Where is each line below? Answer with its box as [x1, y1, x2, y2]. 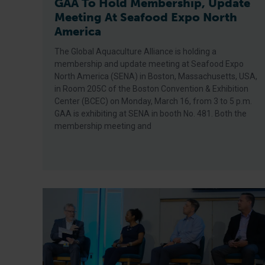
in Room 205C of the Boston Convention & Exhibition [54, 84, 248, 93]
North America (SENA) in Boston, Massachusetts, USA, [54, 72, 257, 81]
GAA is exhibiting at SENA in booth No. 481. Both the [54, 109, 247, 118]
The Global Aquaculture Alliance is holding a [54, 47, 216, 56]
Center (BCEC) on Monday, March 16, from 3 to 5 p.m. [54, 96, 252, 106]
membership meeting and [54, 121, 151, 131]
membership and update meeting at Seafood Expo [54, 59, 244, 69]
